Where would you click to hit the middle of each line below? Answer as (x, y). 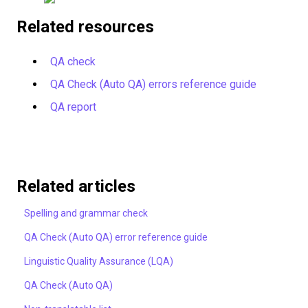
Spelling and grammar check (86, 213)
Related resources (85, 26)
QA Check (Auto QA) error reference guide (116, 238)
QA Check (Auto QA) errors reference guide (153, 85)
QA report (73, 107)
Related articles (76, 187)
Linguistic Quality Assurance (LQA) (99, 262)
